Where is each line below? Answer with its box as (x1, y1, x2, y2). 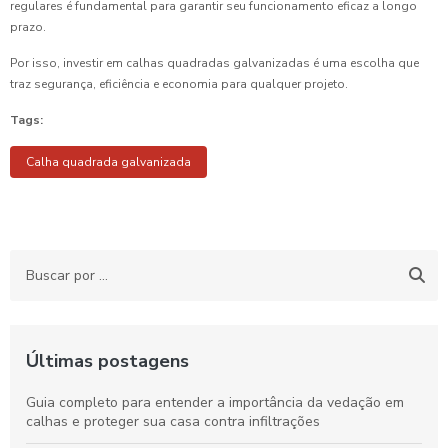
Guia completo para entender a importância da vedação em (26, 393, 404, 413)
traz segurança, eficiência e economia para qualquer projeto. (10, 76, 348, 93)
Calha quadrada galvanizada (26, 154, 191, 171)
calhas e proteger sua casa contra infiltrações (26, 412, 320, 432)
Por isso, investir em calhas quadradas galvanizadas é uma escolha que (10, 55, 419, 72)
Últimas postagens (26, 349, 189, 374)
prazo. (10, 19, 46, 36)
